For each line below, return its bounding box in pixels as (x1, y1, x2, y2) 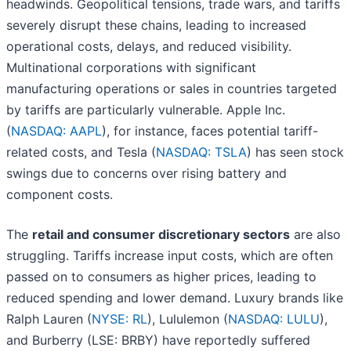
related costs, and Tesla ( (6, 144, 156, 161)
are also (290, 226, 341, 243)
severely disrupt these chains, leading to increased (6, 17, 306, 34)
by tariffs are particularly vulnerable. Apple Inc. (6, 102, 285, 118)
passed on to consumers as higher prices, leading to (6, 269, 317, 285)
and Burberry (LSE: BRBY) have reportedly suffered (6, 332, 310, 349)
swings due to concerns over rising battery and (6, 165, 287, 182)
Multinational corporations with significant (6, 60, 256, 76)
